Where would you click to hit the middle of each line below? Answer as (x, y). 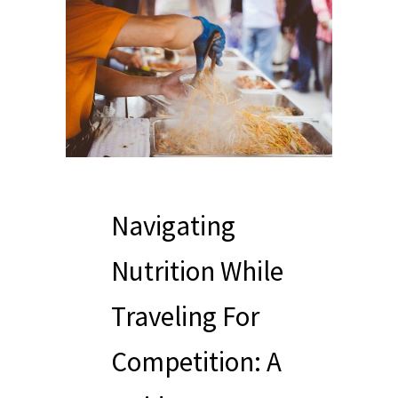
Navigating (173, 225)
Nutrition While (197, 270)
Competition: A (196, 361)
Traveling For (185, 315)
